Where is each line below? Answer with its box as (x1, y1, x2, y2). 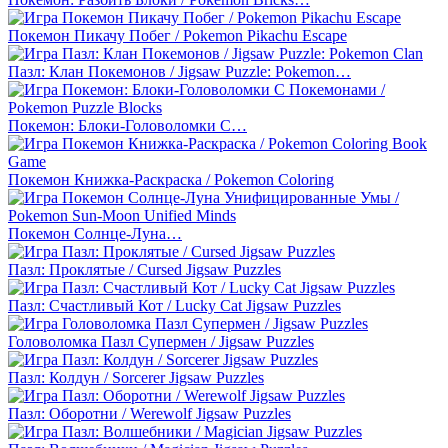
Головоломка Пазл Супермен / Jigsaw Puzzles (8, 332, 314, 350)
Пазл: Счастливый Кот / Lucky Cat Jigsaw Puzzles (8, 296, 341, 314)
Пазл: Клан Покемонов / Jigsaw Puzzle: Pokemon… (8, 62, 351, 80)
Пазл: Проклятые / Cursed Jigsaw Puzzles (8, 260, 281, 278)
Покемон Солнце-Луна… (8, 224, 182, 242)
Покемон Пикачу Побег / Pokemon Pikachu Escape (8, 26, 347, 44)
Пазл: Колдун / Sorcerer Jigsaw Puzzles (8, 368, 264, 386)
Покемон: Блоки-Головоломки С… (8, 116, 247, 134)
